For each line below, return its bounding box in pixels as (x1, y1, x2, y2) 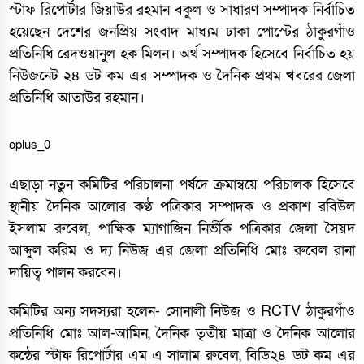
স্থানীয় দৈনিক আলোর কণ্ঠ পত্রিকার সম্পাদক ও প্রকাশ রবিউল (9, 197, 355, 216)
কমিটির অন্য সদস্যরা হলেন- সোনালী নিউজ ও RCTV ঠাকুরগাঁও (9, 302, 355, 321)
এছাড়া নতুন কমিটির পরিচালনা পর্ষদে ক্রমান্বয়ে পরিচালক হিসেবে (9, 175, 355, 194)
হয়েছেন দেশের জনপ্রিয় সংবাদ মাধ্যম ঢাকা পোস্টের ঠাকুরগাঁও (9, 23, 355, 41)
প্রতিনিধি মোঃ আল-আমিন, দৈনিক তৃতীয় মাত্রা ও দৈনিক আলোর (9, 324, 355, 343)
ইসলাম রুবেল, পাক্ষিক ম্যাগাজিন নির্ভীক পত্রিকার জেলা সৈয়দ (9, 219, 355, 238)
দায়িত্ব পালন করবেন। (9, 263, 123, 282)
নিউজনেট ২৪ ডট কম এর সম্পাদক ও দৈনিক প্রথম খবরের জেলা (9, 67, 355, 85)
